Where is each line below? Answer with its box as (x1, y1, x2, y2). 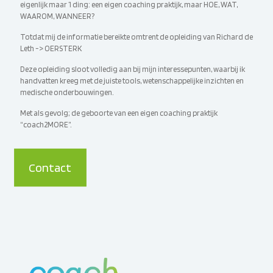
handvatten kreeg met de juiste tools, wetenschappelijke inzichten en (20, 76, 244, 85)
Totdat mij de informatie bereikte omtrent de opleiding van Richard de (20, 32, 253, 41)
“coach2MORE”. (20, 120, 72, 129)
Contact (29, 160, 72, 175)
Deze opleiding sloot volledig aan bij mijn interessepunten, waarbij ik (20, 65, 245, 74)
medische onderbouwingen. (20, 88, 114, 97)
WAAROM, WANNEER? (20, 12, 94, 21)
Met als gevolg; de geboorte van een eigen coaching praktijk (20, 108, 218, 118)
